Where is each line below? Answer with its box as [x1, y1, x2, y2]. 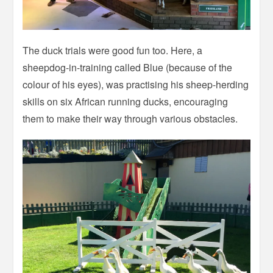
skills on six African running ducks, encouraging [23, 94, 229, 108]
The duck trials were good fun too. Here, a [23, 43, 203, 57]
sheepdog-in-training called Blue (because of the [23, 60, 233, 74]
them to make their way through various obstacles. [23, 111, 238, 126]
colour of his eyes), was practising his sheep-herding [23, 77, 249, 91]
